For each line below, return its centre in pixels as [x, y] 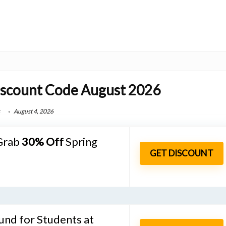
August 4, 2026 [33, 111]
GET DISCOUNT [182, 153]
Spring [81, 141]
